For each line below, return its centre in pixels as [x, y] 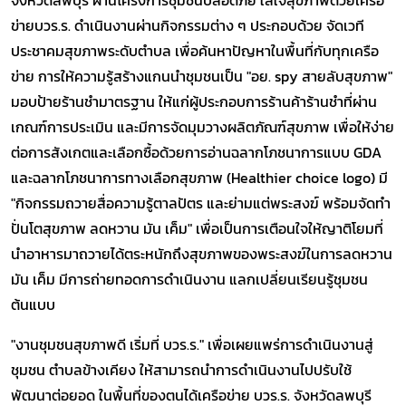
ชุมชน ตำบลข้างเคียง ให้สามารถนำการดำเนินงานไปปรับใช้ [181, 369]
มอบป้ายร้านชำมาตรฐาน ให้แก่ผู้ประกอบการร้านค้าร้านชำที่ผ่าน [194, 101]
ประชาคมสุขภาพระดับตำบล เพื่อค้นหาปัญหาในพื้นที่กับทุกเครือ [195, 50]
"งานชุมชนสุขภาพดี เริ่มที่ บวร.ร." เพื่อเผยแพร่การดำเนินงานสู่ [192, 344]
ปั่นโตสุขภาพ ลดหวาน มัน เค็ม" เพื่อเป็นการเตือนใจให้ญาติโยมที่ [197, 228]
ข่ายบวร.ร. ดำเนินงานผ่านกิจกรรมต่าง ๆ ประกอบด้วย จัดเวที [188, 25]
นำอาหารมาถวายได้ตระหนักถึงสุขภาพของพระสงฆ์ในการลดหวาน [202, 253]
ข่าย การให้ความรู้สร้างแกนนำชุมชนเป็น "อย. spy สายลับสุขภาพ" [202, 76]
